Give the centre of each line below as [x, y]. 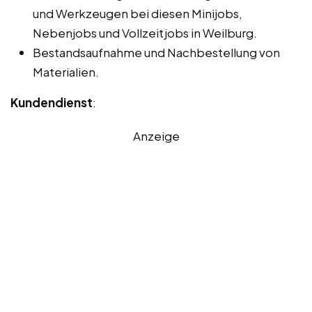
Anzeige [156, 135]
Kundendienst [52, 102]
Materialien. [66, 71]
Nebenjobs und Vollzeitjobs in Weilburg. [145, 32]
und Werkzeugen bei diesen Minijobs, [138, 13]
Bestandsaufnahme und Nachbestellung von [156, 52]
